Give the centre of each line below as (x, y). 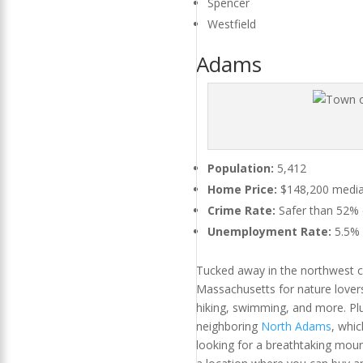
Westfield (231, 24)
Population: (240, 169)
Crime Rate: (241, 211)
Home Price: (242, 190)
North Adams (296, 327)
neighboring (228, 327)
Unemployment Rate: (271, 232)
